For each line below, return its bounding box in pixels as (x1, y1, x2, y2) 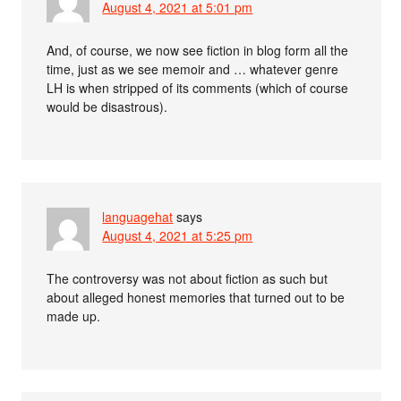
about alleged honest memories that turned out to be (47, 287, 346, 306)
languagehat (102, 207, 174, 226)
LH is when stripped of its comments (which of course (47, 78, 349, 97)
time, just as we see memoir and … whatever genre (47, 59, 339, 78)
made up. (47, 306, 101, 325)
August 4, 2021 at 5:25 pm (102, 226, 253, 244)
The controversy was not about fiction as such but (47, 269, 328, 287)
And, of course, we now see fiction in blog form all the (47, 40, 349, 59)
